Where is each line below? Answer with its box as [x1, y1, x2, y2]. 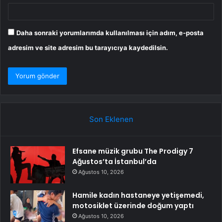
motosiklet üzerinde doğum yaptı [72, 201, 194, 211]
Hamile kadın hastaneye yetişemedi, [72, 190, 204, 201]
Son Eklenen [89, 114, 133, 124]
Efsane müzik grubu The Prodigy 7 [72, 146, 193, 157]
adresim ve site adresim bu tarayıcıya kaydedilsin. [8, 44, 168, 52]
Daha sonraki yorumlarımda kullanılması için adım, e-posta [16, 29, 204, 37]
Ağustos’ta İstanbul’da [72, 157, 157, 167]
